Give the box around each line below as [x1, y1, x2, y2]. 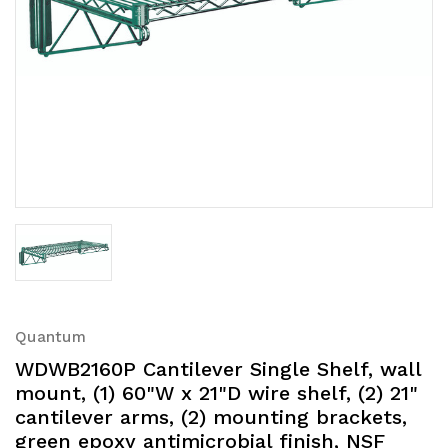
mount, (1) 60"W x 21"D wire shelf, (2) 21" [15, 381, 418, 406]
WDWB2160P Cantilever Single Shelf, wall [15, 357, 421, 382]
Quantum [15, 328, 86, 347]
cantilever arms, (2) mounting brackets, [15, 405, 407, 430]
